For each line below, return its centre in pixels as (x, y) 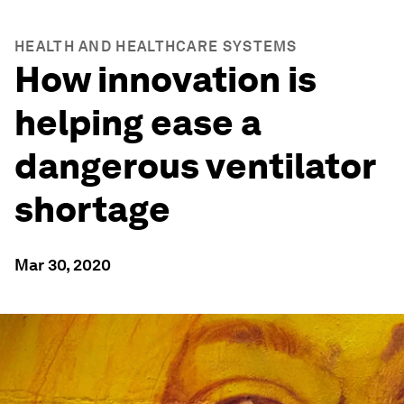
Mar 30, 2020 (63, 265)
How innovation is (165, 79)
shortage (96, 209)
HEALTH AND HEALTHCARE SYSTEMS (156, 46)
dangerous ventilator (195, 166)
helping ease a (138, 123)
